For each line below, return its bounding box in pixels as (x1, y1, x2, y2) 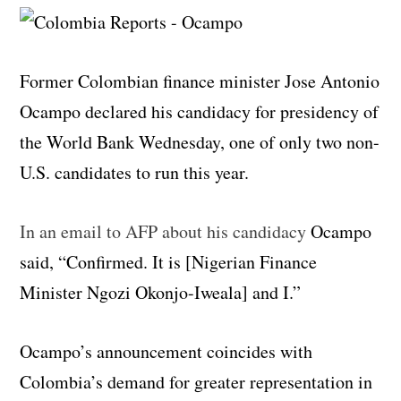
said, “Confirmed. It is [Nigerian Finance (20, 249, 318, 274)
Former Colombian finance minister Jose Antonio (20, 68, 380, 93)
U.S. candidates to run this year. (20, 159, 250, 184)
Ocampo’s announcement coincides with (20, 338, 313, 363)
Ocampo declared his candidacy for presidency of (20, 98, 380, 124)
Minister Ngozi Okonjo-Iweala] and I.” (20, 279, 302, 304)
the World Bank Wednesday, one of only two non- (20, 129, 380, 154)
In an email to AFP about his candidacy (20, 218, 307, 243)
